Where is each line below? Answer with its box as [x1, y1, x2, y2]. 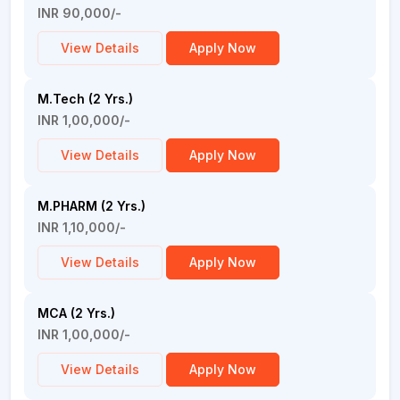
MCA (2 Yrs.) [37, 305, 115, 321]
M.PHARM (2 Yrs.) [37, 198, 146, 213]
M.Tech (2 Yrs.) [37, 91, 133, 106]
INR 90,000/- [37, 5, 121, 21]
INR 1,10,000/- [37, 220, 126, 235]
